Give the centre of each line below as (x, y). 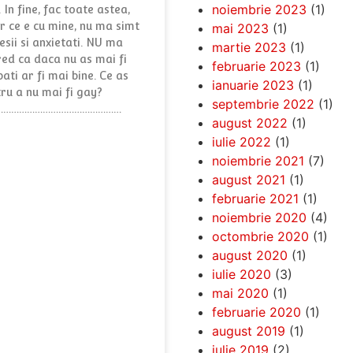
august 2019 (248, 331)
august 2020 (249, 255)
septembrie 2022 (263, 104)
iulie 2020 (241, 274)
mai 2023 (240, 28)
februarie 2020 (256, 312)
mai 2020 (240, 293)
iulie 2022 (241, 141)
